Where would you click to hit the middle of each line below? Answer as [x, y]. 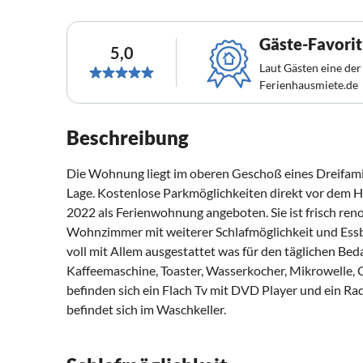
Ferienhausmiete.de [309, 85]
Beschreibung [128, 138]
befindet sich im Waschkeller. [146, 310]
